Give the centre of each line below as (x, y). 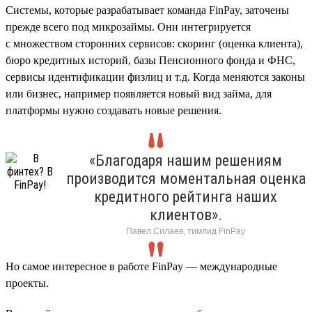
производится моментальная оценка (186, 178)
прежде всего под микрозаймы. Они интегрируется (128, 26)
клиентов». (186, 214)
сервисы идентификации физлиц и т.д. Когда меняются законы (155, 77)
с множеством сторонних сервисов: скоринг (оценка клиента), (154, 43)
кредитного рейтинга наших (186, 196)
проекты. (27, 283)
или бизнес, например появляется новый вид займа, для (139, 93)
